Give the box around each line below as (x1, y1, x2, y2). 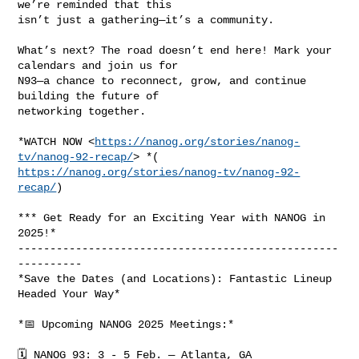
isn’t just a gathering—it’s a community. (18, 13, 275, 26)
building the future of (18, 89, 159, 103)
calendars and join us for (18, 58, 179, 72)
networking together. (18, 104, 147, 118)
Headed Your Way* (18, 287, 121, 301)
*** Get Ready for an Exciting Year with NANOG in (18, 211, 326, 224)
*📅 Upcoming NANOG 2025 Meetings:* (18, 317, 235, 331)
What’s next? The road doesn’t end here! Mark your (18, 43, 333, 57)
